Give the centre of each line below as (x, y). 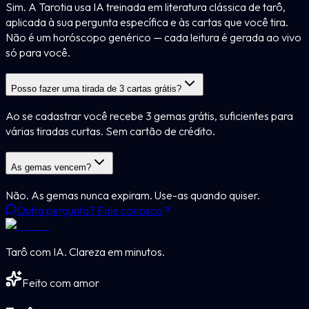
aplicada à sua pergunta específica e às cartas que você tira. (147, 22)
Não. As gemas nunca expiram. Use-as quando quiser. (133, 195)
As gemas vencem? (51, 167)
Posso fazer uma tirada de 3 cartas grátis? (96, 88)
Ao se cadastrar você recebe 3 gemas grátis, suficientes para (149, 116)
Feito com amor (61, 282)
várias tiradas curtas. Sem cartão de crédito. (110, 131)
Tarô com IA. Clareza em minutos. (85, 251)
